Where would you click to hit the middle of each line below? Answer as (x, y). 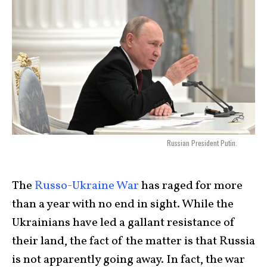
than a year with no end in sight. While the (123, 204)
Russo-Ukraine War (87, 186)
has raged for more (191, 186)
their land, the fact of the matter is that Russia (133, 241)
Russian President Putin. (202, 143)
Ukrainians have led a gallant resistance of (124, 223)
